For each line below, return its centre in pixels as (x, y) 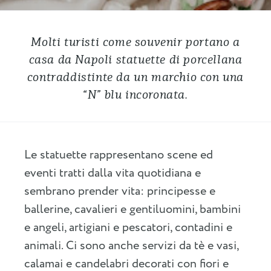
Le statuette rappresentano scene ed (119, 155)
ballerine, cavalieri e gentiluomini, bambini (132, 210)
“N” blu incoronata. (135, 95)
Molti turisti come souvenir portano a (135, 42)
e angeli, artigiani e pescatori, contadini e (128, 228)
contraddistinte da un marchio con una (135, 77)
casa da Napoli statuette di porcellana (135, 60)
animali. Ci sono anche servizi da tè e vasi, (131, 246)
